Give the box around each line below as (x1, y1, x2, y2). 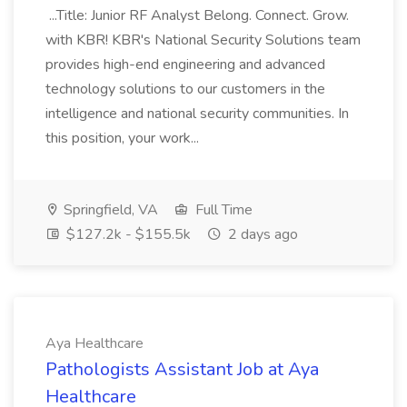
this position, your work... (45, 128, 203, 148)
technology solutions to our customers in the (45, 79, 325, 99)
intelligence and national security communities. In (45, 104, 349, 124)
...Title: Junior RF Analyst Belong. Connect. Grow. (45, 5, 349, 25)
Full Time (192, 200, 253, 220)
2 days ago (224, 224, 298, 244)
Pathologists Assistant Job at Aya (45, 357, 319, 382)
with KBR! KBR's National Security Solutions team (45, 30, 361, 50)
